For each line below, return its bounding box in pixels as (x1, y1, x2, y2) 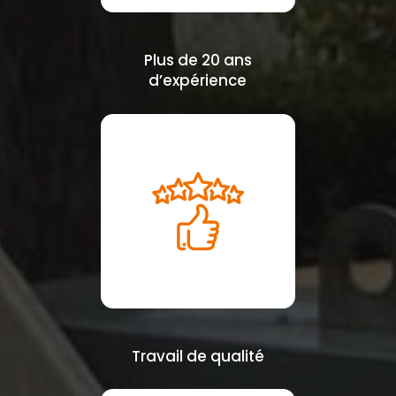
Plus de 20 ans (143, 49, 252, 72)
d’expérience (148, 70, 247, 92)
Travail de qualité (131, 345, 264, 367)
